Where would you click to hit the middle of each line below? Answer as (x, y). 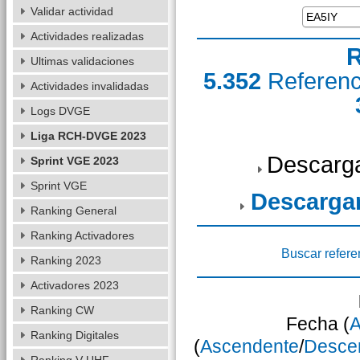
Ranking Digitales (74, 335)
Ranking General (73, 211)
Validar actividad (72, 11)
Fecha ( (318, 324)
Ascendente (249, 346)
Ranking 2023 (65, 260)
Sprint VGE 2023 (74, 161)
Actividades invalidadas (89, 86)
